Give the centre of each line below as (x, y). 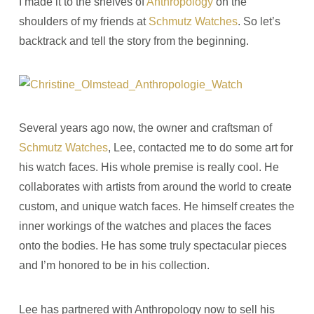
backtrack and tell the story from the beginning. (134, 41)
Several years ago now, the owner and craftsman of (145, 128)
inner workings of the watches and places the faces (145, 226)
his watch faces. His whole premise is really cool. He (149, 168)
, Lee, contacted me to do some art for (200, 148)
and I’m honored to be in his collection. (114, 266)
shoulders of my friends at (83, 21)
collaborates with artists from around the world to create (155, 187)
